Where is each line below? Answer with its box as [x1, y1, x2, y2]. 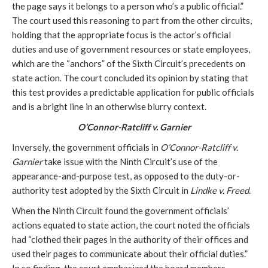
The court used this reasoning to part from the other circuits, [12, 14, 252, 26]
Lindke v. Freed [190, 184, 249, 196]
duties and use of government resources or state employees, [12, 43, 250, 54]
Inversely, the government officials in [12, 141, 160, 153]
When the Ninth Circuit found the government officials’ [12, 205, 229, 216]
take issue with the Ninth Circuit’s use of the [42, 156, 218, 167]
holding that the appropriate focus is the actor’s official [12, 29, 231, 40]
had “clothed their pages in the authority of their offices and [12, 233, 248, 245]
